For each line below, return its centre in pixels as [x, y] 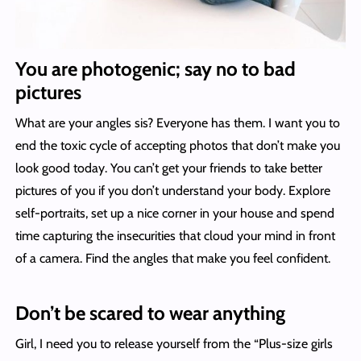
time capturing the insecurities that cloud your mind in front [175, 236]
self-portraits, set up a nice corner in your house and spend [174, 214]
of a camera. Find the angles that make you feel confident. [172, 259]
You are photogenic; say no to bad [155, 69]
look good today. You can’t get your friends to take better [168, 168]
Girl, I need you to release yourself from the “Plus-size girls [174, 344]
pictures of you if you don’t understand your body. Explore [172, 191]
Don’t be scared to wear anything [150, 313]
